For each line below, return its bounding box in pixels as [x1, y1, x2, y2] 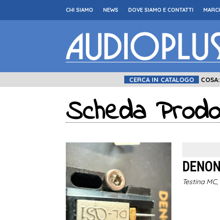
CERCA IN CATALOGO [129, 75, 194, 83]
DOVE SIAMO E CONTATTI [128, 6, 194, 13]
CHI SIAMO [66, 6, 94, 13]
